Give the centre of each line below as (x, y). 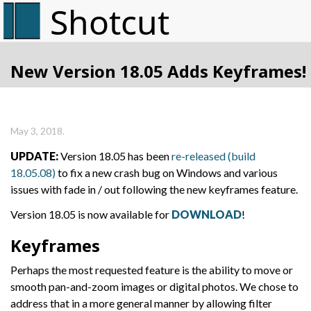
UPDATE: (34, 156)
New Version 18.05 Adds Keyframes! (158, 71)
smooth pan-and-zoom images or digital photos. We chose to (154, 286)
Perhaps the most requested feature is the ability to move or (152, 270)
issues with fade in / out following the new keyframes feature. (154, 189)
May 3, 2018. (37, 131)
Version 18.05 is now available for (91, 214)
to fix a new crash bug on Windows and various (167, 173)
